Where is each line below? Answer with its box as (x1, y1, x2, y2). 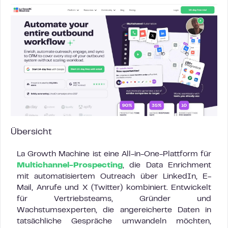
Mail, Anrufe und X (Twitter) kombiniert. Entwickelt (17, 184, 211, 191)
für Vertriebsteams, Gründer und (17, 195, 211, 203)
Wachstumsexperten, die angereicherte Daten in (17, 207, 211, 214)
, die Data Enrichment (123, 162, 211, 169)
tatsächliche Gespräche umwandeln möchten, (17, 218, 211, 225)
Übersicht (11, 128, 52, 136)
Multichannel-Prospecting (17, 162, 123, 169)
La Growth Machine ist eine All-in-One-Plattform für (17, 151, 211, 158)
